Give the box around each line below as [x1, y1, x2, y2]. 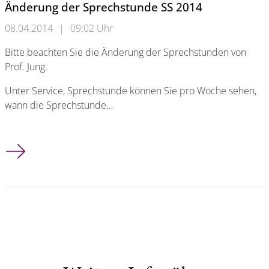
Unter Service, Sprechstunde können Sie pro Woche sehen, [5, 84, 256, 97]
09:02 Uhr [70, 22, 113, 35]
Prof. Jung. [5, 60, 47, 73]
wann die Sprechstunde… [5, 98, 113, 112]
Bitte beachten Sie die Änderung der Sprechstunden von [5, 46, 246, 59]
